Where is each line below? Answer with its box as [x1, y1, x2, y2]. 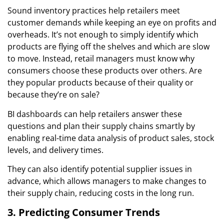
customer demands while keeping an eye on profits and [7, 17, 216, 28]
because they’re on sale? [7, 89, 99, 100]
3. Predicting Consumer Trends [7, 205, 160, 219]
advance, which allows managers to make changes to [7, 175, 206, 187]
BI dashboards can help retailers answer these [7, 108, 182, 119]
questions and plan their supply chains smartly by [7, 120, 195, 131]
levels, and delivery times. [7, 144, 103, 155]
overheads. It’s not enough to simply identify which [7, 29, 198, 40]
